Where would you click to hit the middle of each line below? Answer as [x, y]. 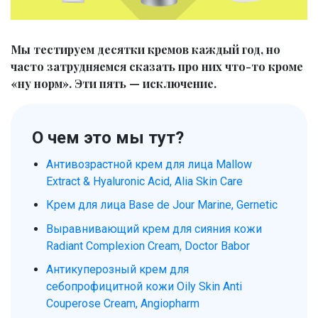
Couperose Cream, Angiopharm [123, 304]
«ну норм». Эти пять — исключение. [114, 83]
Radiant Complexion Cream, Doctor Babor [148, 246]
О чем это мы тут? [108, 137]
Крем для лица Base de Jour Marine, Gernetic [162, 205]
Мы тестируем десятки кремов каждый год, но [146, 49]
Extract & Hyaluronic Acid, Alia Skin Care [144, 181]
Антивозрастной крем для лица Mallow [149, 164]
